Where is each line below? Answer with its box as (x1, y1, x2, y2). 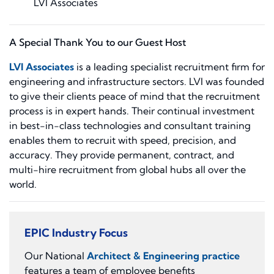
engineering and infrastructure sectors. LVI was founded (9, 75, 264, 88)
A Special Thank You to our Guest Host (9, 36, 186, 49)
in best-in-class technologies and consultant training (9, 119, 251, 132)
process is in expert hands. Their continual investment (9, 105, 254, 117)
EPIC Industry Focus (24, 226, 128, 240)
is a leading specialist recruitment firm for (74, 61, 265, 73)
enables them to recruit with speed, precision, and (9, 134, 236, 147)
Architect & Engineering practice (87, 250, 240, 262)
